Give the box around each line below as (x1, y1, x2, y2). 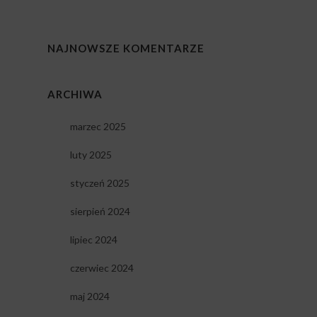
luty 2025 (69, 149, 112, 161)
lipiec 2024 (69, 234, 117, 246)
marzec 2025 (69, 120, 126, 133)
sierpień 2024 (69, 205, 130, 218)
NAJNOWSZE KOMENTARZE (47, 42, 204, 55)
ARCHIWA (47, 88, 103, 101)
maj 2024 (69, 290, 110, 303)
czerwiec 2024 (69, 262, 134, 275)
